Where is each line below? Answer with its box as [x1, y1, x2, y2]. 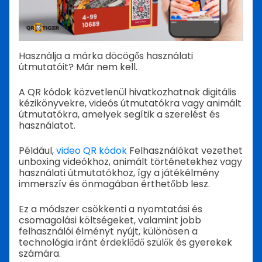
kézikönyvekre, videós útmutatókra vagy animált [19, 96, 242, 111]
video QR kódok [56, 144, 127, 158]
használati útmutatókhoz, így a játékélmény [19, 166, 219, 180]
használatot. [19, 119, 75, 133]
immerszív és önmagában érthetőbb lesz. [19, 177, 210, 191]
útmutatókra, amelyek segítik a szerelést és [19, 108, 220, 122]
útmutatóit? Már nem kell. [19, 60, 137, 74]
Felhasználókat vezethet [127, 144, 243, 158]
